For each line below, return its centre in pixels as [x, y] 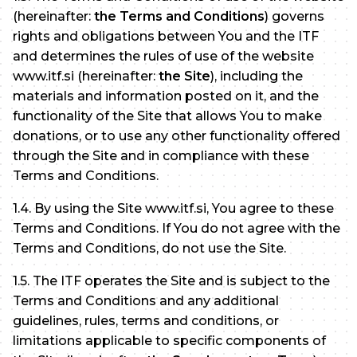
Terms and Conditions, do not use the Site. [149, 248]
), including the [257, 76]
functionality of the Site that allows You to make [167, 116]
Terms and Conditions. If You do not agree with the [177, 228]
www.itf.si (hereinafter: [86, 76]
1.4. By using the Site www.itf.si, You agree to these [173, 208]
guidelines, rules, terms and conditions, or [146, 320]
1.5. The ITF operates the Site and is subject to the [171, 280]
